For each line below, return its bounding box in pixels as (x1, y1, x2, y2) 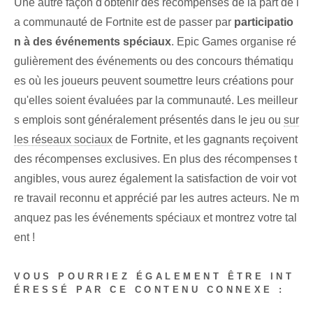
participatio (234, 16, 293, 29)
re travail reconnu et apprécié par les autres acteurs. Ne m (14, 192, 299, 205)
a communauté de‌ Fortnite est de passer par (14, 16, 234, 29)
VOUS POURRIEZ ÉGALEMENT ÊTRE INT (14, 271, 295, 282)
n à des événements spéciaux (14, 36, 171, 48)
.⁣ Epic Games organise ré (171, 36, 296, 48)
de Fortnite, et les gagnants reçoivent (112, 133, 298, 146)
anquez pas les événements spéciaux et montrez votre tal (14, 212, 297, 224)
